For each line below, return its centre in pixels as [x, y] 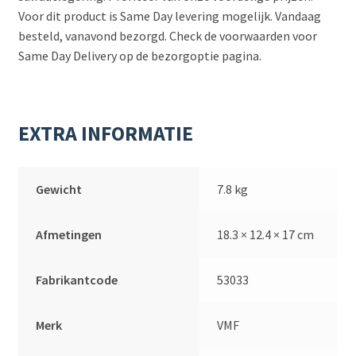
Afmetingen [69, 234]
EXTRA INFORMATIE [105, 133]
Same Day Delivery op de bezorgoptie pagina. [139, 55]
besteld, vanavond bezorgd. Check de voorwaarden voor [167, 35]
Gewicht [59, 189]
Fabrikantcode [77, 279]
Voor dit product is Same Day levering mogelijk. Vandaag [169, 15]
